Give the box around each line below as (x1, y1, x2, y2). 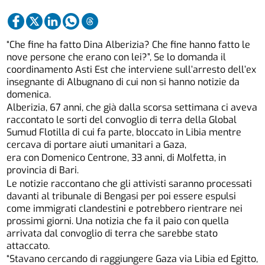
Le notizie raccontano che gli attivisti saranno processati (7, 177, 253, 190)
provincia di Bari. (7, 164, 79, 177)
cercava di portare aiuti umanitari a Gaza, (7, 138, 187, 151)
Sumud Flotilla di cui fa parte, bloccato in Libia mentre (7, 125, 242, 138)
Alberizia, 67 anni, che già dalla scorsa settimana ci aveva (7, 101, 258, 114)
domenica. (7, 88, 51, 101)
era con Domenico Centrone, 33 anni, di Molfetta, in (7, 151, 227, 164)
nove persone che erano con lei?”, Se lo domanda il (7, 50, 227, 63)
